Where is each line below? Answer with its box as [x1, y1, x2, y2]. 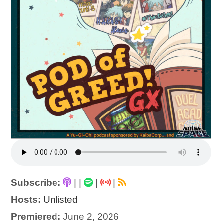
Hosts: [11, 194, 41, 205]
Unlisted [43, 194, 78, 205]
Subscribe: [11, 177, 61, 188]
